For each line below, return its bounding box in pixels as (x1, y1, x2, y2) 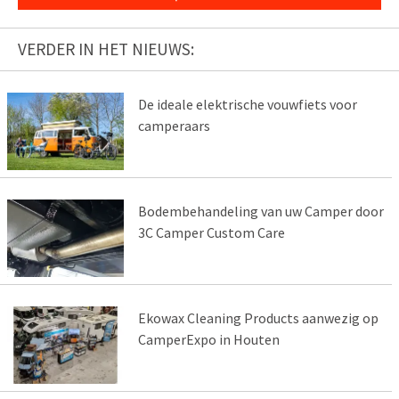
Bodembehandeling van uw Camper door (137, 201, 384, 220)
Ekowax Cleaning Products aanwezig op (137, 308, 379, 327)
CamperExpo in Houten (137, 330, 280, 348)
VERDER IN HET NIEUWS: (18, 37, 194, 60)
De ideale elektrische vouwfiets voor (137, 94, 357, 113)
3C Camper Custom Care (137, 223, 285, 241)
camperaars (137, 116, 210, 134)
